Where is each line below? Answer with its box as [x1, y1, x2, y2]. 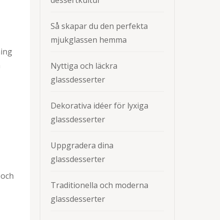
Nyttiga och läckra [51, 60, 117, 71]
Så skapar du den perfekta [51, 21, 148, 31]
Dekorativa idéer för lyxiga [51, 100, 148, 111]
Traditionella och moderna [51, 180, 148, 191]
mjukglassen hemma [51, 34, 127, 45]
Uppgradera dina [51, 140, 113, 151]
